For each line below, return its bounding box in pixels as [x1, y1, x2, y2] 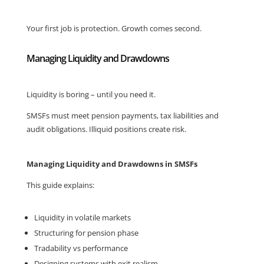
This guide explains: [26, 180, 94, 190]
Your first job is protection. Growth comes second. [26, 23, 202, 34]
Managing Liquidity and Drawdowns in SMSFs [26, 159, 197, 169]
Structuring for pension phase [34, 227, 138, 238]
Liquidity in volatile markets [34, 212, 131, 223]
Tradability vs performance [34, 243, 128, 253]
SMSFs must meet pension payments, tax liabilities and [26, 110, 219, 121]
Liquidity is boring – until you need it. [26, 89, 156, 100]
